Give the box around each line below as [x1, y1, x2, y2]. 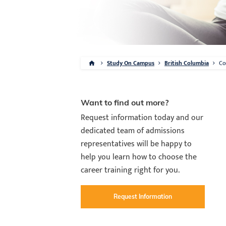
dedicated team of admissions [81, 124, 185, 138]
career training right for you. [81, 163, 180, 177]
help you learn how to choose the [81, 150, 197, 164]
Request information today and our [81, 111, 203, 125]
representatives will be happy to [81, 137, 192, 151]
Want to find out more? [81, 97, 168, 107]
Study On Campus [107, 58, 154, 68]
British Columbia [164, 58, 209, 68]
